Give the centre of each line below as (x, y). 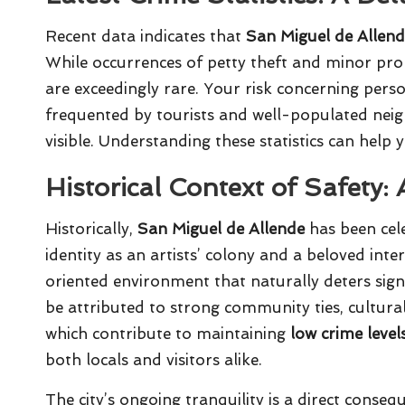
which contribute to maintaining (168, 334)
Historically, (91, 229)
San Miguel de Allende (221, 229)
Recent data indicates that (146, 37)
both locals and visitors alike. (154, 360)
